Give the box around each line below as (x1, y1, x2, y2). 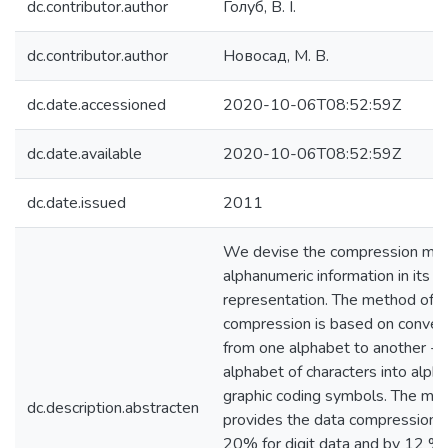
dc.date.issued (27, 192, 126, 214)
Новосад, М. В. (223, 45, 329, 67)
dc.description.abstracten (27, 397, 199, 419)
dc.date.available (27, 143, 142, 165)
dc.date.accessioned (27, 94, 166, 116)
